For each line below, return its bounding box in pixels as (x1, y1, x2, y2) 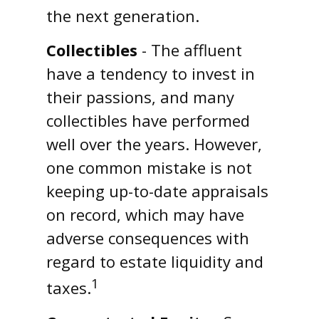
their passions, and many (46, 86, 234, 108)
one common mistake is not (46, 157, 252, 178)
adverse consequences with (46, 227, 249, 249)
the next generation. (46, 5, 199, 26)
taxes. (46, 277, 91, 299)
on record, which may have (46, 204, 244, 225)
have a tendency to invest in (46, 63, 255, 84)
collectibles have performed (46, 110, 250, 131)
